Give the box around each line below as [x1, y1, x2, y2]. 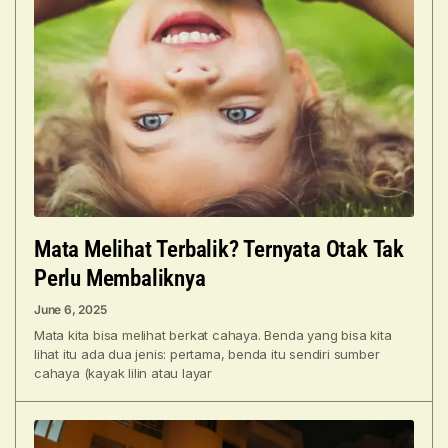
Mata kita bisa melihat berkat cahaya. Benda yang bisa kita [34, 326, 392, 343]
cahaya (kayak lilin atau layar [34, 364, 212, 381]
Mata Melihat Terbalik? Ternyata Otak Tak [34, 235, 404, 263]
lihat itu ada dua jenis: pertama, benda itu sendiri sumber [34, 345, 380, 362]
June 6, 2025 [34, 301, 107, 317]
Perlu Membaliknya [34, 264, 206, 292]
